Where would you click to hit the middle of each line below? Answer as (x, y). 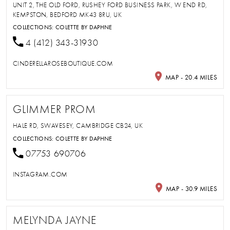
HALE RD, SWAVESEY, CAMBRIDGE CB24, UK (78, 126)
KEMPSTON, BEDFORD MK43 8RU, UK (67, 14)
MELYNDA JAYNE (55, 221)
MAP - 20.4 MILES (190, 77)
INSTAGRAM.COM (40, 175)
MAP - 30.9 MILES (191, 188)
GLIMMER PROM (54, 109)
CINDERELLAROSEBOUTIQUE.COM (63, 63)
